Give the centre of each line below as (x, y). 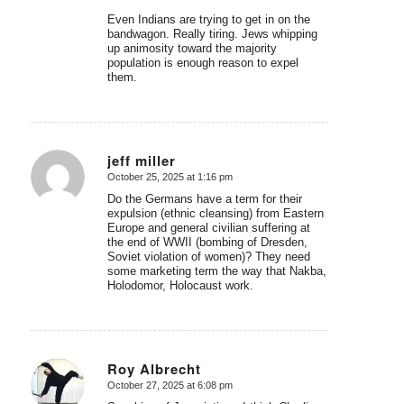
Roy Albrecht (154, 368)
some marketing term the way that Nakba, (216, 271)
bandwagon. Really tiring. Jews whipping (212, 34)
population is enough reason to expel (202, 63)
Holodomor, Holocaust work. (180, 285)
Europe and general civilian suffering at (208, 227)
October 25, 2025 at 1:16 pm (170, 177)
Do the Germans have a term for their (204, 198)
